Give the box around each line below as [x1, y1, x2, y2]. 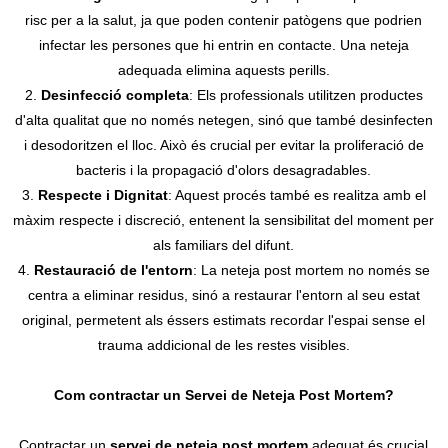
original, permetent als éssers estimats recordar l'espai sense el [22, 311, 426, 328]
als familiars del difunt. [153, 236, 295, 253]
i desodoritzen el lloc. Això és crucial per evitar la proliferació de [23, 136, 424, 153]
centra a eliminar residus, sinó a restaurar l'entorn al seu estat [27, 286, 420, 303]
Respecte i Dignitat [37, 186, 168, 203]
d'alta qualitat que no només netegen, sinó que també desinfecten [14, 111, 433, 128]
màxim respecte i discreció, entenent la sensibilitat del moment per [13, 211, 435, 228]
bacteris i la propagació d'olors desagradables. [76, 161, 372, 178]
